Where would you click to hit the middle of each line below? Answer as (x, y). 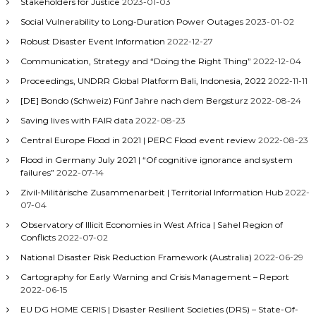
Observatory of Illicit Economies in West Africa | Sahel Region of (151, 225)
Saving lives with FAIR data (77, 120)
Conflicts (38, 237)
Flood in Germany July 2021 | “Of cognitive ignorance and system (156, 160)
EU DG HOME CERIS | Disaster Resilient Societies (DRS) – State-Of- (159, 309)
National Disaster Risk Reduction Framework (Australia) (136, 257)
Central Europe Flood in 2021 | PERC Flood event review (138, 140)
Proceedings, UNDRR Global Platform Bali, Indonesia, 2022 (143, 81)
